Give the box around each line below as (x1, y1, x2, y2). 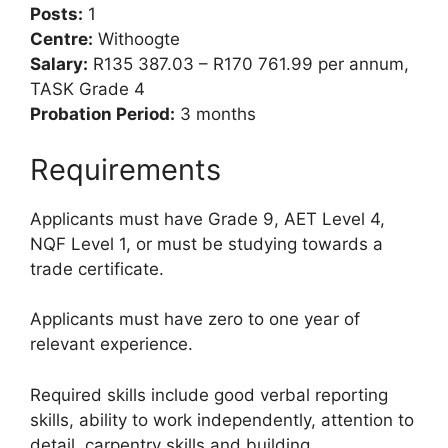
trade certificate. (30, 258, 164, 279)
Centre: (30, 29, 93, 50)
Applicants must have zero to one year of (30, 309, 360, 330)
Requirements (30, 151, 221, 187)
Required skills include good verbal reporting (30, 384, 388, 405)
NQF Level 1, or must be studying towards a (30, 233, 383, 254)
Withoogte (93, 29, 180, 50)
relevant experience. (30, 334, 193, 355)
